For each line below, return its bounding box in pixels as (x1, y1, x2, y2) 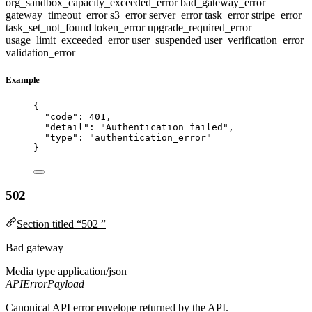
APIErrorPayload (6, 277, 84, 290)
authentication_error (95, 132, 206, 143)
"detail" (45, 122, 89, 133)
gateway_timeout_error (6, 8, 110, 21)
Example (6, 75, 40, 86)
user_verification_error (204, 33, 304, 46)
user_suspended (132, 33, 204, 46)
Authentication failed (106, 122, 223, 133)
